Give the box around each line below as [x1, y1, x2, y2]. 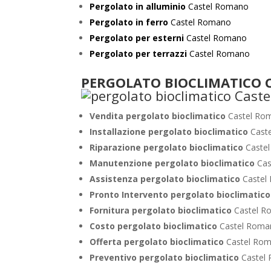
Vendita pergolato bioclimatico [90, 110, 229, 122]
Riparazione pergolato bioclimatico [90, 142, 246, 153]
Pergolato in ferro [90, 16, 169, 28]
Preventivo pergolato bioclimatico [90, 252, 242, 263]
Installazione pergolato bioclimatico [90, 126, 251, 137]
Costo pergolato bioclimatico [90, 220, 220, 232]
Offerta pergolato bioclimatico [90, 236, 227, 247]
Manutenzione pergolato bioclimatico [90, 157, 258, 169]
